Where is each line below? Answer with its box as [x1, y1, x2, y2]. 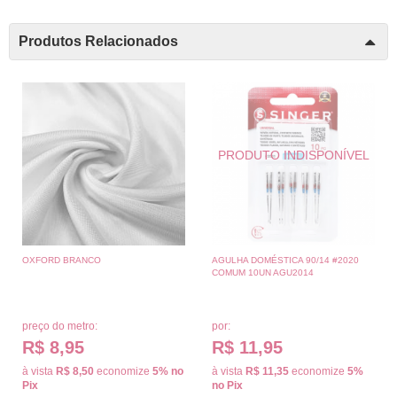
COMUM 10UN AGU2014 [212, 267, 314, 277]
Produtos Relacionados [19, 33, 178, 49]
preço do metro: [22, 319, 97, 332]
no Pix [212, 378, 243, 392]
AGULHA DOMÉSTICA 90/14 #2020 [212, 254, 359, 265]
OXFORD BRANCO [22, 254, 101, 265]
